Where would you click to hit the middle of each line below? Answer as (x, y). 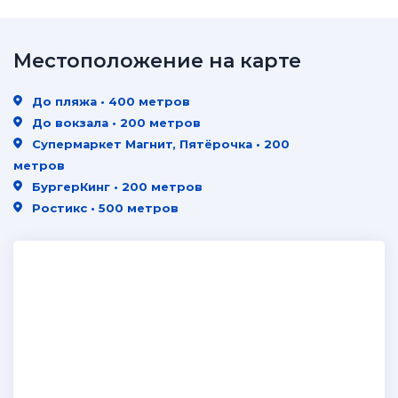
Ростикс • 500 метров (103, 208)
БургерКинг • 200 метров (115, 187)
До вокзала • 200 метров (115, 123)
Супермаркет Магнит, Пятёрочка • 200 (159, 144)
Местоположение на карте (157, 61)
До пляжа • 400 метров (109, 101)
